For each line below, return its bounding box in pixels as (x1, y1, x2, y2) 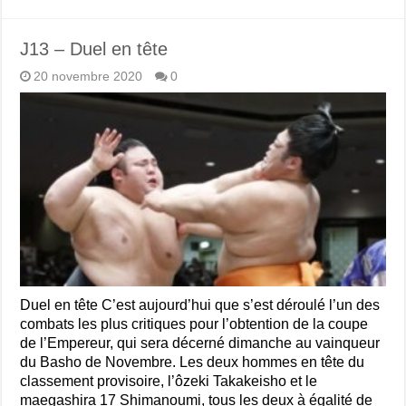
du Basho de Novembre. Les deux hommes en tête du (20, 354, 365, 371)
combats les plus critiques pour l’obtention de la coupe (20, 316, 369, 333)
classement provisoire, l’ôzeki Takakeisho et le (20, 373, 318, 390)
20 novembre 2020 (34, 69, 143, 83)
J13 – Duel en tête (20, 38, 169, 59)
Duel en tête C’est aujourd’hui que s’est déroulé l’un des (20, 297, 381, 314)
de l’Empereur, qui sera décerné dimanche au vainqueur (20, 335, 381, 352)
